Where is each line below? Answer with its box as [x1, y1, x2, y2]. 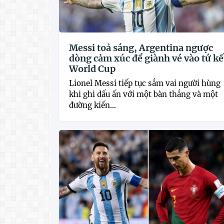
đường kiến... [69, 100, 116, 110]
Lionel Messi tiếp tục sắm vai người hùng [69, 78, 220, 88]
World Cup [69, 62, 115, 74]
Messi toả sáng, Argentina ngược [69, 41, 213, 53]
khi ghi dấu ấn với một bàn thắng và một [69, 89, 218, 99]
